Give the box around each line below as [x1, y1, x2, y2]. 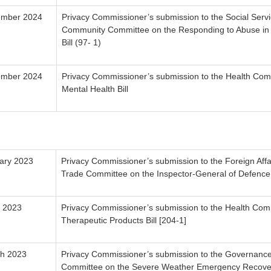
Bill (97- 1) [62, 38, 103, 48]
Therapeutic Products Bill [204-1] [61, 215, 186, 226]
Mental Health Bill [62, 84, 128, 94]
